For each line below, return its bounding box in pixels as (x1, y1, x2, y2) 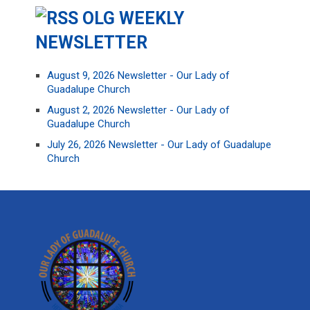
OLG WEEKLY (82, 8, 185, 28)
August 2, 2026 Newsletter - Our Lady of (47, 104, 230, 116)
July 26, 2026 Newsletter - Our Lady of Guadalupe (47, 138, 272, 151)
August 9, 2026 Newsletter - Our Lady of (47, 69, 230, 82)
